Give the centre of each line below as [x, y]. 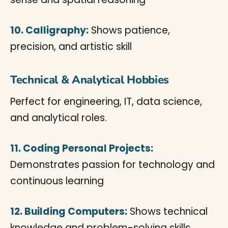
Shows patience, [129, 30]
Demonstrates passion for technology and [112, 165]
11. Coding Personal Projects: [82, 148]
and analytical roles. [59, 118]
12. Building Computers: [69, 211]
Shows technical [167, 211]
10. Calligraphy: [49, 30]
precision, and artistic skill [71, 47]
